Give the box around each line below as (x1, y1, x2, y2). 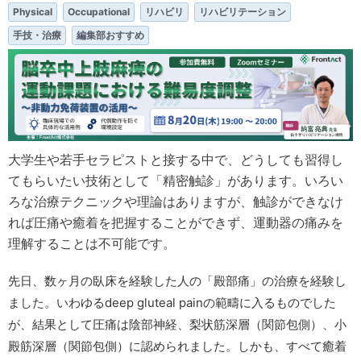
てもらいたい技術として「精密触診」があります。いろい (8, 172, 343, 189)
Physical (13, 6, 52, 18)
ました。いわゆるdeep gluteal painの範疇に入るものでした (8, 294, 336, 310)
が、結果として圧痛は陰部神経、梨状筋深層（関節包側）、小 (8, 316, 346, 332)
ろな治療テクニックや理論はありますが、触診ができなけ (8, 193, 343, 210)
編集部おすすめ (77, 29, 144, 41)
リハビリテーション (199, 6, 286, 18)
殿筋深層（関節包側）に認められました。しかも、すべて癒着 (8, 338, 346, 354)
